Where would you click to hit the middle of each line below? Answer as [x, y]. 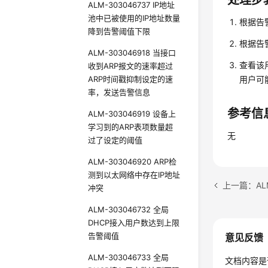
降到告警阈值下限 [119, 31]
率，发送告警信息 [119, 92]
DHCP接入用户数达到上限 [134, 223]
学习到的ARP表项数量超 [131, 127]
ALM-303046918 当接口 [132, 53]
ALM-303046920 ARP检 [133, 162]
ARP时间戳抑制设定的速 [131, 79]
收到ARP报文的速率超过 [131, 66]
